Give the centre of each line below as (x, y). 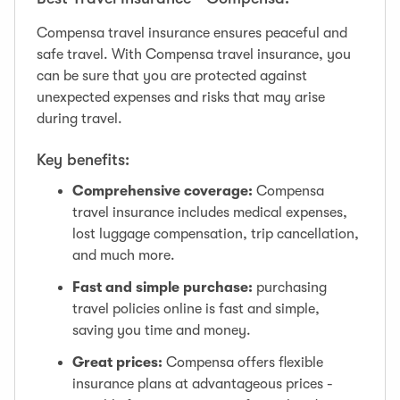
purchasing (290, 287)
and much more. (124, 255)
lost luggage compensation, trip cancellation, (216, 234)
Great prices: (117, 362)
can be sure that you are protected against (172, 76)
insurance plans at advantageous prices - (203, 384)
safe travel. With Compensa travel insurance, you (194, 54)
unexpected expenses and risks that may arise (181, 97)
